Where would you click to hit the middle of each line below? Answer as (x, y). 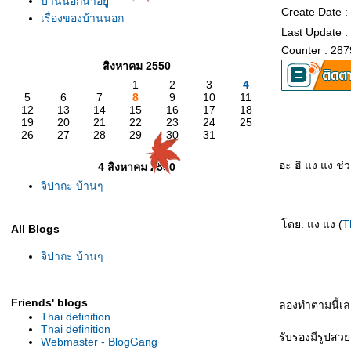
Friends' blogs (49, 302)
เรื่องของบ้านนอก (82, 18)
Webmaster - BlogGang (99, 342)
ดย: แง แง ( (312, 224)
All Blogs (35, 229)
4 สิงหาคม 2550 (137, 167)
